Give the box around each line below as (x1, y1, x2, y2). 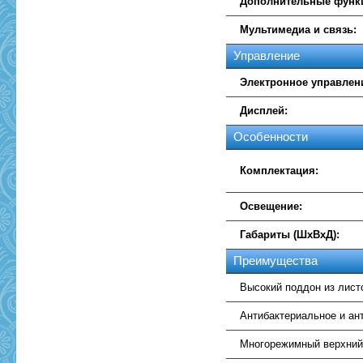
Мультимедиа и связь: (240, 23, 357, 36)
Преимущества (233, 254, 318, 267)
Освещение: (240, 200, 303, 212)
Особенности (233, 130, 309, 143)
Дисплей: (240, 105, 288, 117)
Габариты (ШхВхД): (240, 228, 340, 241)
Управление (233, 49, 301, 62)
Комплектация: (240, 164, 319, 177)
